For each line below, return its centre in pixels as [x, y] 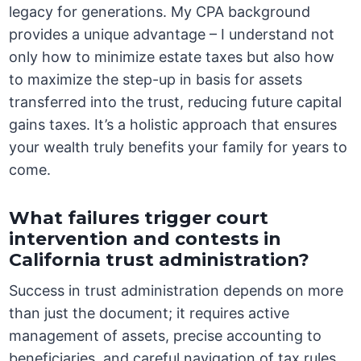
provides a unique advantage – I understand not [172, 35]
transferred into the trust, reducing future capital [176, 102]
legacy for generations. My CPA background [160, 12]
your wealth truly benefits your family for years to [178, 147]
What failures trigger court [139, 218]
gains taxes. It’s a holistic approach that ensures [173, 125]
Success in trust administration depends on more [176, 291]
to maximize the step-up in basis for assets [156, 80]
